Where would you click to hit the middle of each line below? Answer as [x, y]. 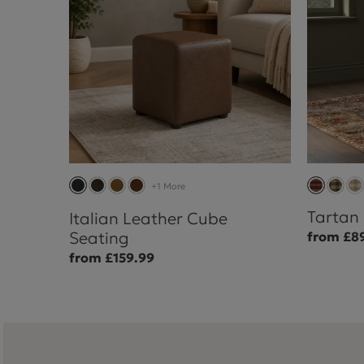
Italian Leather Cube [148, 219]
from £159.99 [111, 258]
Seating [99, 238]
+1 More [168, 186]
